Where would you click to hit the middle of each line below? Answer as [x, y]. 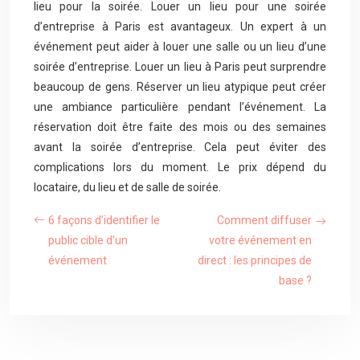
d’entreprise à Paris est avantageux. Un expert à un [180, 27]
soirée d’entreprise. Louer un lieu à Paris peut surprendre [180, 67]
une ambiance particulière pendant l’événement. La [180, 107]
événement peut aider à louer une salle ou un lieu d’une [180, 47]
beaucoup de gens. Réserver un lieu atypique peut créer [180, 87]
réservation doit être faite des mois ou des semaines [180, 127]
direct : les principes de [255, 260]
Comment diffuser [264, 220]
